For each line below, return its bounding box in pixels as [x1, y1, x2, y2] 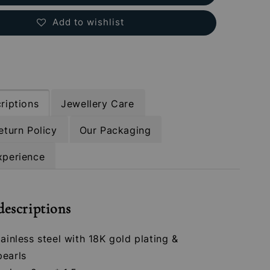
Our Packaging [79, 124, 151, 136]
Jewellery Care [61, 98, 134, 110]
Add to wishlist [52, 16, 124, 28]
